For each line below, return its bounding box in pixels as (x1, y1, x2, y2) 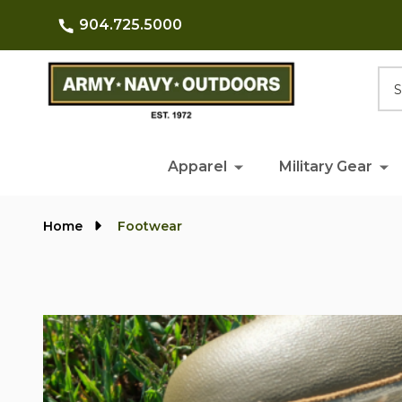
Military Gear (278, 158, 372, 175)
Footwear (118, 218, 182, 234)
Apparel (167, 158, 227, 175)
